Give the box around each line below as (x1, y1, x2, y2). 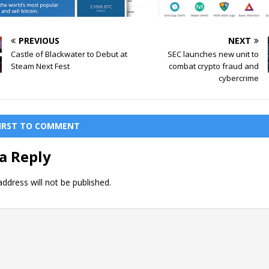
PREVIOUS (19, 34, 60, 46)
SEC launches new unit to (167, 48, 259, 59)
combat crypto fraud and (168, 60, 259, 71)
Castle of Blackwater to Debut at (11, 48, 128, 59)
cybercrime (218, 72, 259, 83)
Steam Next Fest (11, 60, 70, 71)
